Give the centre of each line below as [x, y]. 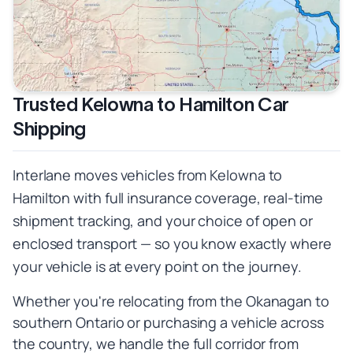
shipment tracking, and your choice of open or [163, 220]
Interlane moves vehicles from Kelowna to [148, 175]
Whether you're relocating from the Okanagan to [171, 301]
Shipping [50, 128]
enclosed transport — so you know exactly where [172, 243]
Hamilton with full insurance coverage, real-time [168, 197]
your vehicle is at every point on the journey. [157, 266]
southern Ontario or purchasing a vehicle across [168, 322]
